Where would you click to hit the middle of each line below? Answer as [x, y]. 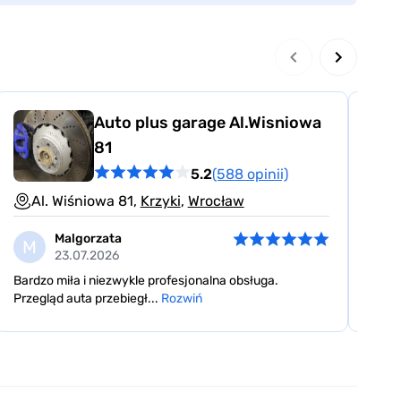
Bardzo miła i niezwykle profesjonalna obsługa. [145, 281]
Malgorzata [88, 239]
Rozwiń [181, 299]
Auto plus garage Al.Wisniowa [207, 123]
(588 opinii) [250, 174]
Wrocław [216, 201]
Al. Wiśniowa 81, [85, 201]
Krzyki [160, 201]
